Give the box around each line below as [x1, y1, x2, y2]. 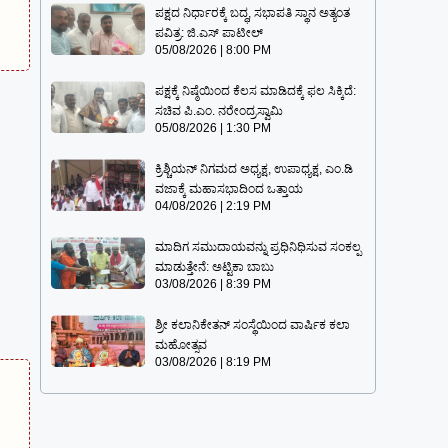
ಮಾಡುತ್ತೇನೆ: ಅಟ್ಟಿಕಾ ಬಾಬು [155, 260, 275, 275]
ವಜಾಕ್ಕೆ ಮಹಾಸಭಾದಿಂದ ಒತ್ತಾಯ [155, 182, 304, 197]
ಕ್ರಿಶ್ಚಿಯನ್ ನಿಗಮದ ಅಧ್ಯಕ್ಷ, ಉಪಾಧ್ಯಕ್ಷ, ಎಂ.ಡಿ [155, 162, 354, 177]
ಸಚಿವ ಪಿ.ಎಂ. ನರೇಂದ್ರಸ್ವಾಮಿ [155, 104, 284, 119]
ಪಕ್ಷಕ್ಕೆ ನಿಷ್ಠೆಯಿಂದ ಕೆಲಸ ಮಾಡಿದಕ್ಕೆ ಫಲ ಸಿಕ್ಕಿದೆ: [155, 84, 357, 99]
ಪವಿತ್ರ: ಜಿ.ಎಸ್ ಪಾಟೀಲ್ [155, 26, 264, 41]
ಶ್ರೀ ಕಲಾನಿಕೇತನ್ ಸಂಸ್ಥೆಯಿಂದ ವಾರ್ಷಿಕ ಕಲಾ [155, 318, 351, 333]
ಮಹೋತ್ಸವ [155, 338, 208, 353]
